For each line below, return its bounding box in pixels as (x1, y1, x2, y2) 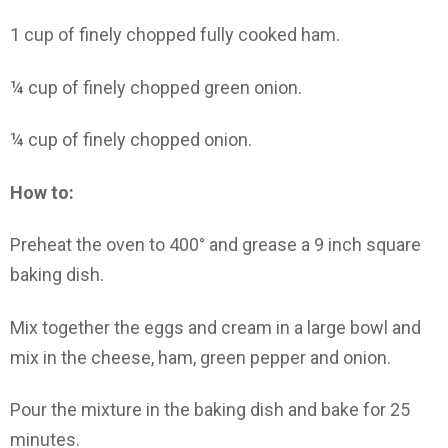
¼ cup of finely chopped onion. (10, 129, 252, 151)
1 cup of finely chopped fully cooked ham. (10, 24, 340, 46)
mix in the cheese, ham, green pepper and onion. (10, 346, 391, 368)
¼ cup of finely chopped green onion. (10, 76, 302, 98)
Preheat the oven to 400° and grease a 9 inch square (10, 234, 421, 256)
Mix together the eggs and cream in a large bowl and (10, 316, 421, 338)
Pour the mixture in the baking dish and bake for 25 (10, 399, 410, 421)
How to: (10, 181, 74, 203)
